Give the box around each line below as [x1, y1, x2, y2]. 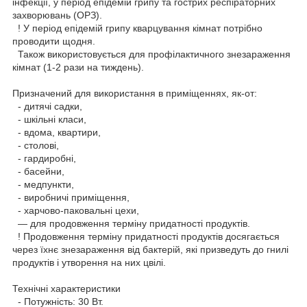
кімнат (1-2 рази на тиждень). [12, 61, 144, 73]
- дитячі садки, [12, 100, 82, 112]
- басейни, [12, 165, 64, 177]
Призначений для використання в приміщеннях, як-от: [12, 87, 257, 99]
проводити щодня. [12, 35, 95, 47]
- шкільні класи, [12, 113, 86, 125]
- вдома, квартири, [12, 126, 101, 138]
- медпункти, [12, 178, 74, 190]
